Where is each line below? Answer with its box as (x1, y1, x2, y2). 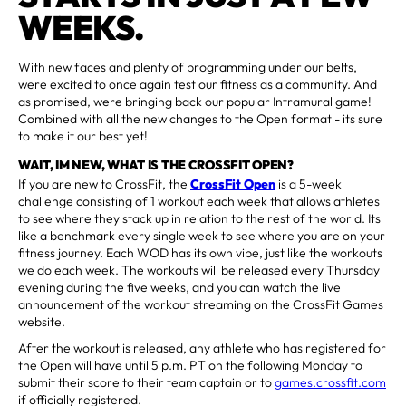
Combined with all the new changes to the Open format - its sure (18, 110, 382, 127)
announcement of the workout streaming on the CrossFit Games (18, 295, 383, 313)
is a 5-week (275, 175, 342, 192)
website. (18, 313, 65, 330)
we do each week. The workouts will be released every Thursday (18, 261, 380, 278)
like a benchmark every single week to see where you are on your (18, 227, 385, 244)
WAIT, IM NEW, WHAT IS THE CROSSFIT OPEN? (18, 156, 294, 173)
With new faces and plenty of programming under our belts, (18, 58, 357, 75)
